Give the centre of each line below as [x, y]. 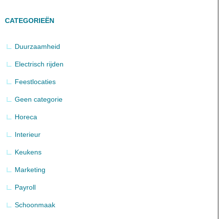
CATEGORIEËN [30, 21]
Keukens [28, 152]
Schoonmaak [35, 205]
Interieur [28, 134]
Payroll [25, 187]
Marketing [30, 170]
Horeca [26, 117]
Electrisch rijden [39, 64]
